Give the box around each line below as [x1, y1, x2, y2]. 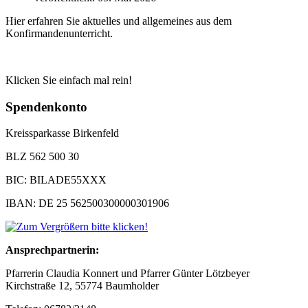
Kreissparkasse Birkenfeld [5, 127, 119, 140]
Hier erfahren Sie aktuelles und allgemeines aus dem [5, 14, 232, 27]
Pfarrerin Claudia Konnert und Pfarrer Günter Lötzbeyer [5, 267, 250, 280]
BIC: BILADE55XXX [5, 174, 107, 186]
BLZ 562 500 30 [5, 151, 79, 163]
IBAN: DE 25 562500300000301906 [5, 197, 169, 210]
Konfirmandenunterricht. [5, 27, 113, 39]
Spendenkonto [5, 99, 87, 114]
